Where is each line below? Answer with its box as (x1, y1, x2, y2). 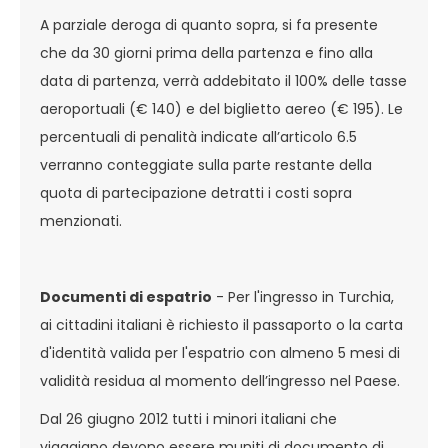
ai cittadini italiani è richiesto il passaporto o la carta (40, 315, 403, 335)
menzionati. (40, 211, 122, 231)
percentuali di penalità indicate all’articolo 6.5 (40, 127, 357, 147)
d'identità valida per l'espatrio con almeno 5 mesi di (40, 343, 400, 363)
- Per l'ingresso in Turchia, (212, 287, 394, 307)
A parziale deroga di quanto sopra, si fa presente (40, 15, 378, 35)
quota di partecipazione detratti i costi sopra (40, 183, 352, 203)
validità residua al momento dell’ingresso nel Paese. (40, 371, 400, 391)
